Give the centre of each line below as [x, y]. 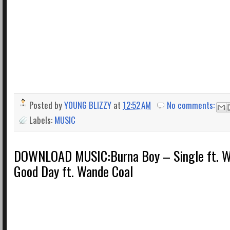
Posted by [47, 105]
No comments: [192, 105]
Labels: [42, 120]
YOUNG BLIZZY [88, 105]
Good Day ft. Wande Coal [73, 171]
